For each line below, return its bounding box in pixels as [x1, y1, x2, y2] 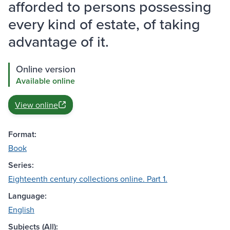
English [8, 204, 34, 216]
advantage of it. [8, 31, 109, 52]
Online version [16, 62, 75, 76]
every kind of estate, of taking [8, 13, 200, 35]
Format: [8, 128, 36, 141]
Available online [16, 75, 75, 87]
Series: [8, 159, 34, 171]
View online [15, 99, 58, 111]
